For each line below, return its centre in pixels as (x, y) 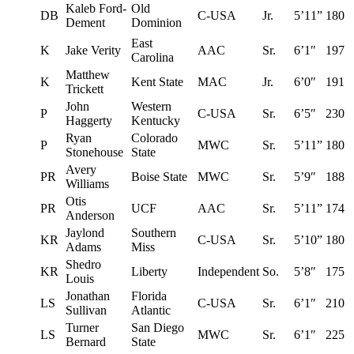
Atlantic (151, 310)
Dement (85, 22)
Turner (82, 327)
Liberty (149, 271)
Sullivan (86, 310)
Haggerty (89, 120)
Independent (228, 271)
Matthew (88, 74)
